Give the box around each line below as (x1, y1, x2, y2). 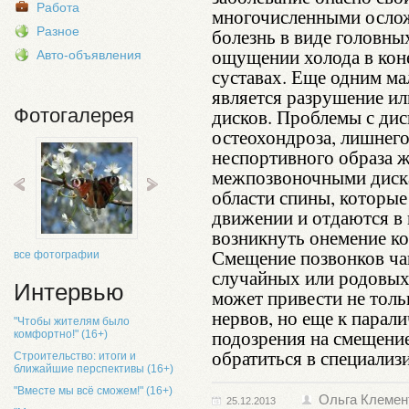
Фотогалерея (14, 104, 134, 127)
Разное (37, 24, 79, 38)
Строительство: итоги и (14, 350, 136, 362)
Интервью (14, 279, 124, 305)
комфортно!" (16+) (14, 328, 108, 341)
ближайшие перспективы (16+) (14, 362, 173, 375)
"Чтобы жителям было (14, 315, 130, 328)
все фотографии (14, 248, 100, 261)
